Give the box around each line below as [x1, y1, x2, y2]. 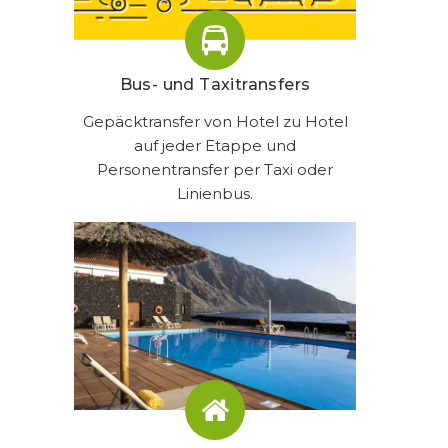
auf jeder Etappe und [134, 135, 296, 155]
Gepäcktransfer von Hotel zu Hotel [82, 111, 348, 131]
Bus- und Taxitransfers [119, 74, 311, 94]
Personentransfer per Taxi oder [97, 159, 333, 179]
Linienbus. [177, 183, 253, 203]
